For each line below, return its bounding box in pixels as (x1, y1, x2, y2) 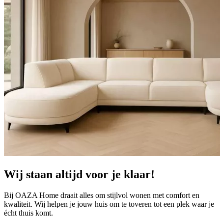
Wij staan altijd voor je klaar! (4, 167, 155, 181)
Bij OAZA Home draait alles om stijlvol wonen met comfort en (4, 191, 199, 199)
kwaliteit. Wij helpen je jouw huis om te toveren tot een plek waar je (4, 199, 214, 208)
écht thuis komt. (4, 208, 53, 217)
